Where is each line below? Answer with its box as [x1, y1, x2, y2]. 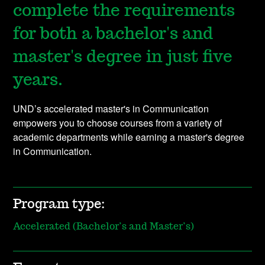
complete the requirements [13, 3, 235, 20]
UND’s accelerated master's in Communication [13, 102, 209, 116]
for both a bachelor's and [13, 26, 214, 43]
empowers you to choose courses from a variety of [13, 116, 222, 130]
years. [13, 72, 63, 89]
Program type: [13, 198, 105, 211]
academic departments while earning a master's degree [13, 130, 245, 144]
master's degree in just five [13, 49, 233, 66]
